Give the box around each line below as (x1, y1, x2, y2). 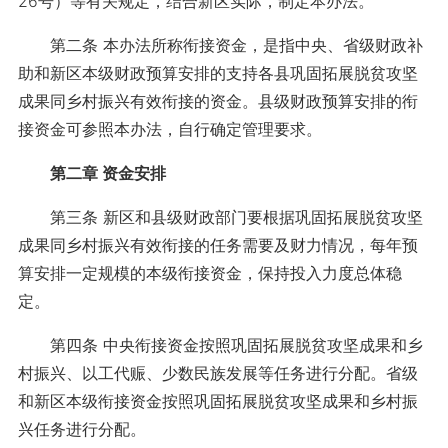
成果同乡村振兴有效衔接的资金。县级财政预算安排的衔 (17, 91, 418, 111)
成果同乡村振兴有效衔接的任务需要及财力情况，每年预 (17, 235, 418, 255)
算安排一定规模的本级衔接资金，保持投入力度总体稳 (17, 263, 402, 283)
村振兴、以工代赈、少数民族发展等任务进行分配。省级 (17, 363, 418, 383)
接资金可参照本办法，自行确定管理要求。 (17, 119, 322, 139)
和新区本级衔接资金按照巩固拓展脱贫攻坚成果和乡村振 (17, 391, 418, 411)
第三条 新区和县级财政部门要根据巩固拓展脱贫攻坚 (17, 207, 423, 227)
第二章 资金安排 (49, 163, 166, 183)
